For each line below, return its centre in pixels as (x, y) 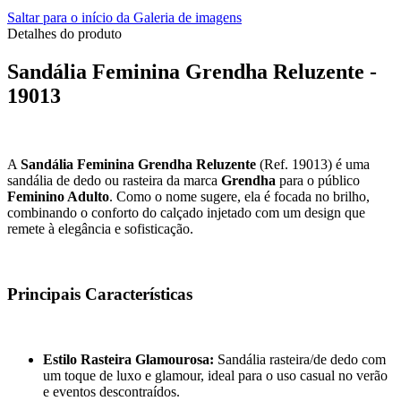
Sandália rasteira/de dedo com (300, 359)
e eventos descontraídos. (111, 391)
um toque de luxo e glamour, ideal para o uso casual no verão (215, 375)
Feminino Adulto (58, 197)
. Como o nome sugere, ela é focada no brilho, (239, 197)
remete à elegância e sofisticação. (100, 229)
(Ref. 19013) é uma (313, 165)
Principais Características (100, 294)
